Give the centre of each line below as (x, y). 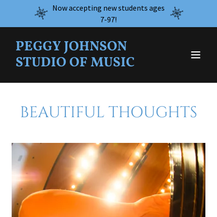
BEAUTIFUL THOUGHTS (108, 113)
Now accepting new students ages (108, 8)
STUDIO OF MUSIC (75, 63)
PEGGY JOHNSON (71, 47)
